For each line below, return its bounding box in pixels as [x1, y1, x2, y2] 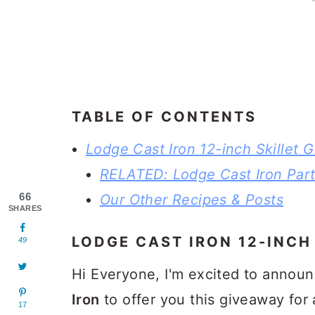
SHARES [8, 204, 42, 212]
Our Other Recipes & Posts [100, 191, 283, 208]
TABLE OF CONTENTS [72, 108, 257, 125]
